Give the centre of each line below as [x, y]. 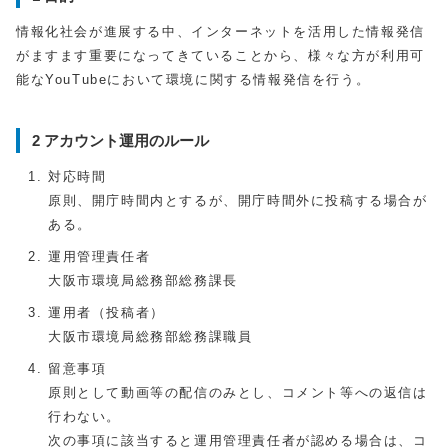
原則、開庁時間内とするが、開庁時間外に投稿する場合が [238, 200]
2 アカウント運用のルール [120, 140]
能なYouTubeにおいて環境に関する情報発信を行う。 [193, 79]
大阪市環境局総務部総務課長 [143, 280]
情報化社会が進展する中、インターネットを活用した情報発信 [220, 31]
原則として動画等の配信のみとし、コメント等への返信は [238, 392]
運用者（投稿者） [106, 312]
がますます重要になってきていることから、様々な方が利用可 [220, 55]
